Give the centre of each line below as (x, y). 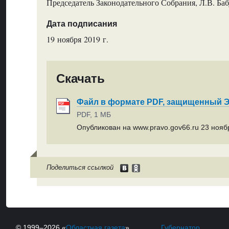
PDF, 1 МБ (94, 115)
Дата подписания (82, 24)
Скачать (81, 79)
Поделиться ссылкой (80, 168)
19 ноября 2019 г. (77, 39)
